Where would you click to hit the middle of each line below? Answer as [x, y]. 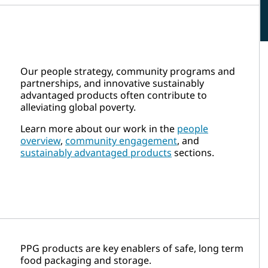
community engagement [121, 140]
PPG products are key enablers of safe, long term [132, 248]
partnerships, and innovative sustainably [112, 83]
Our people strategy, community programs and [128, 71]
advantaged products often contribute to [114, 95]
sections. [193, 152]
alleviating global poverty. [78, 107]
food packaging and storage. [86, 260]
